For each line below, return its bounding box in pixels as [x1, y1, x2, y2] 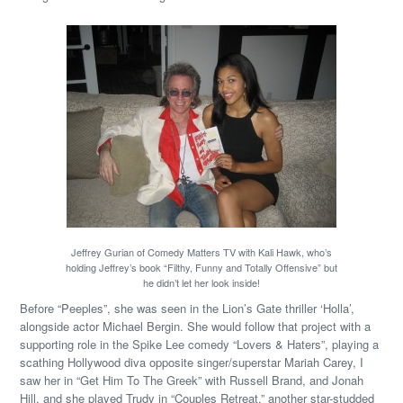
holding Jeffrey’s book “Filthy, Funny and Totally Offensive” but [66, 260, 337, 274]
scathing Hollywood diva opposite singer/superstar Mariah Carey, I [20, 354, 364, 371]
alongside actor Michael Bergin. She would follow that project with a [20, 318, 372, 335]
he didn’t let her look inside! [143, 275, 260, 290]
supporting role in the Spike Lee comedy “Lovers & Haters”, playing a [20, 336, 380, 353]
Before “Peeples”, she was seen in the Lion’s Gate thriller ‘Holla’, [20, 300, 355, 317]
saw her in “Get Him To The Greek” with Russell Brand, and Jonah [20, 372, 364, 389]
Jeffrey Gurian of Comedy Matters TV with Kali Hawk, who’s [71, 245, 332, 259]
